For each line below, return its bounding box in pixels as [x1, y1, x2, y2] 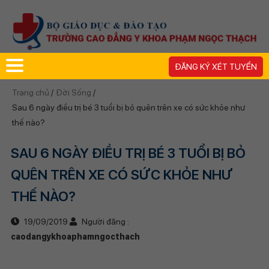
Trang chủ [11, 87, 51, 97]
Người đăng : [79, 216, 129, 226]
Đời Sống [55, 87, 91, 97]
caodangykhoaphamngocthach [10, 231, 140, 241]
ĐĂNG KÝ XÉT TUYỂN [175, 61, 257, 71]
